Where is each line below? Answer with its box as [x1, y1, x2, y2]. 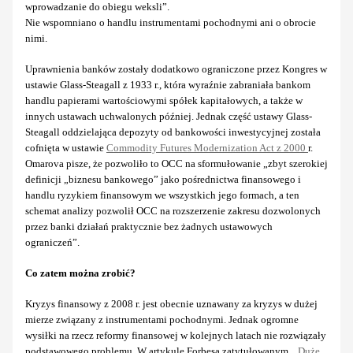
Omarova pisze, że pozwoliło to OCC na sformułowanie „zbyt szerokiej [25, 157, 328, 169]
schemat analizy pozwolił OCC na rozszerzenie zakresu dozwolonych [25, 204, 321, 217]
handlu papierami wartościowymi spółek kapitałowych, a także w [25, 94, 303, 106]
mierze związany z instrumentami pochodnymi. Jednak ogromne [25, 313, 299, 325]
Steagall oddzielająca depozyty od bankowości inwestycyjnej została [25, 125, 321, 138]
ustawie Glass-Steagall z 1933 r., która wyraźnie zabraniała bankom [25, 78, 310, 91]
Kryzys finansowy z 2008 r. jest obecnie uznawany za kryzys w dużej [25, 297, 318, 310]
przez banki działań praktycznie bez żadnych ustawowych [25, 220, 273, 232]
